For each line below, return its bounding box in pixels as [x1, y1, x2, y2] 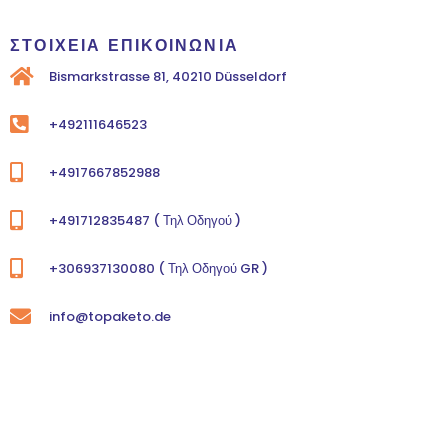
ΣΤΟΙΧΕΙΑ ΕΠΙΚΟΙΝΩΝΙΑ [10, 34, 239, 57]
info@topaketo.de [49, 307, 172, 326]
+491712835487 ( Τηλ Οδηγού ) [49, 211, 242, 230]
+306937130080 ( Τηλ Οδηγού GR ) [49, 259, 269, 278]
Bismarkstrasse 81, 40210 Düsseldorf [49, 67, 288, 86]
